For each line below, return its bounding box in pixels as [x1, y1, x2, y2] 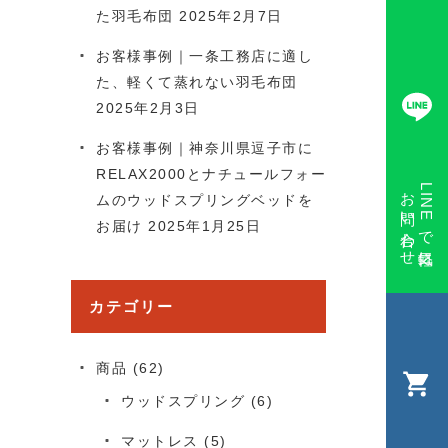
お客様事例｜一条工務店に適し [96, 48, 313, 64]
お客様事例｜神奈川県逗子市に [96, 140, 313, 156]
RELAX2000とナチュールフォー [96, 166, 326, 182]
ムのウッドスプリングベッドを [96, 192, 313, 208]
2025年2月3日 [96, 100, 200, 116]
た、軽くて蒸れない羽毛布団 [96, 74, 298, 90]
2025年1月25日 [148, 218, 261, 234]
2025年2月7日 [179, 8, 283, 24]
